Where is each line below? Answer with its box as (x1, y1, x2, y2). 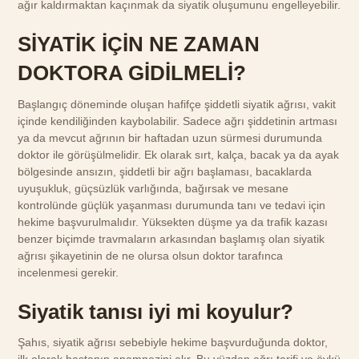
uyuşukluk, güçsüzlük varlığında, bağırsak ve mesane (18, 181, 289, 195)
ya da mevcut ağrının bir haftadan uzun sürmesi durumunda (18, 131, 323, 144)
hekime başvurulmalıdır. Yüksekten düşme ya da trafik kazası (18, 215, 329, 228)
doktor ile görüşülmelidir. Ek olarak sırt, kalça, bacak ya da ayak (18, 147, 340, 161)
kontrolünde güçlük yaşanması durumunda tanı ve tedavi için (18, 198, 326, 212)
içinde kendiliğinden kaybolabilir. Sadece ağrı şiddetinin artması (18, 114, 338, 127)
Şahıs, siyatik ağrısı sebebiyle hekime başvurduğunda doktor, (18, 336, 329, 349)
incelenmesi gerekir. (18, 265, 119, 279)
